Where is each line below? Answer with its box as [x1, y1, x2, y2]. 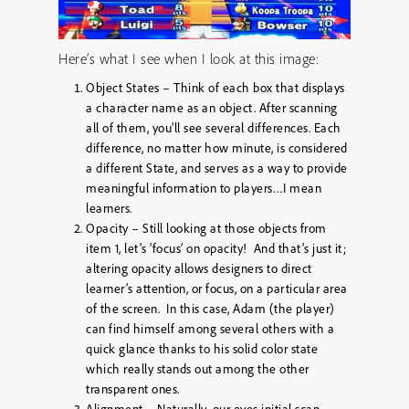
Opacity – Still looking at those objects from [86, 219, 327, 236]
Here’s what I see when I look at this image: [58, 48, 319, 68]
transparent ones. [86, 380, 180, 397]
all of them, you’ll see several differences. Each [86, 119, 341, 136]
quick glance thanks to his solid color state [86, 340, 318, 357]
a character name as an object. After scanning [86, 99, 338, 116]
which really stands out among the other [86, 360, 309, 377]
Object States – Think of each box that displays [86, 79, 345, 96]
